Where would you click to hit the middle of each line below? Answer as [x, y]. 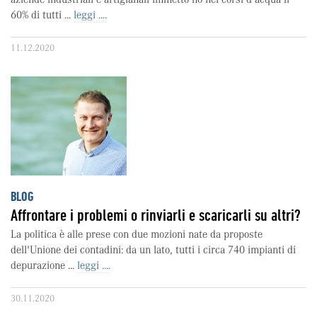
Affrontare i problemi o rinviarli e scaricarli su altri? [156, 215]
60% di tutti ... [42, 15]
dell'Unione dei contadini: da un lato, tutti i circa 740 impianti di [153, 250]
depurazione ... [44, 265]
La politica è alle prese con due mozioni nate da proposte [137, 234]
